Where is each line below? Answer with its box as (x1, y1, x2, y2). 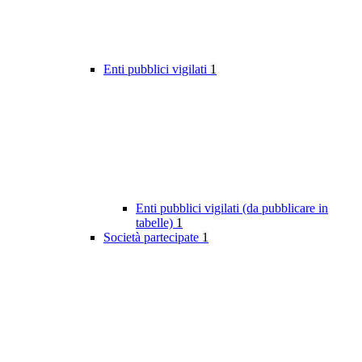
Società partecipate (103, 230, 202, 245)
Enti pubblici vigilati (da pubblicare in (136, 201, 328, 216)
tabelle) (136, 216, 176, 230)
